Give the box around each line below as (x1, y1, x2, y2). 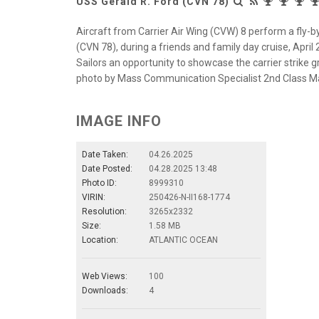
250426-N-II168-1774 (149, 192, 230, 203)
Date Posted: (82, 164, 132, 174)
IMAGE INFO (76, 113, 162, 130)
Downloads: (82, 286, 128, 296)
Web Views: (82, 271, 127, 282)
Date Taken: (82, 150, 128, 160)
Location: (82, 235, 118, 246)
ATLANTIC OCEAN (149, 235, 218, 246)
